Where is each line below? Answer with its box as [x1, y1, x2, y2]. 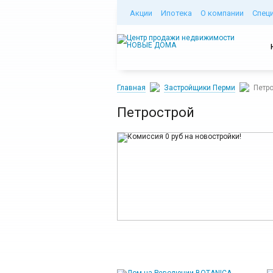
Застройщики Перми [164, 83, 235, 92]
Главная [117, 83, 146, 92]
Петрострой [117, 105, 194, 120]
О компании [200, 9, 244, 18]
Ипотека [161, 9, 192, 18]
